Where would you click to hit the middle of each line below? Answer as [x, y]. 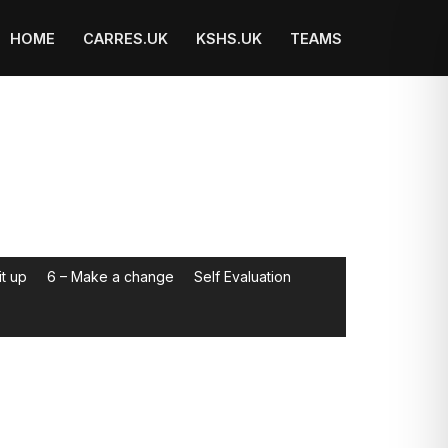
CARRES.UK [125, 38]
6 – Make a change [110, 276]
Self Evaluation [242, 276]
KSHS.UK [229, 38]
